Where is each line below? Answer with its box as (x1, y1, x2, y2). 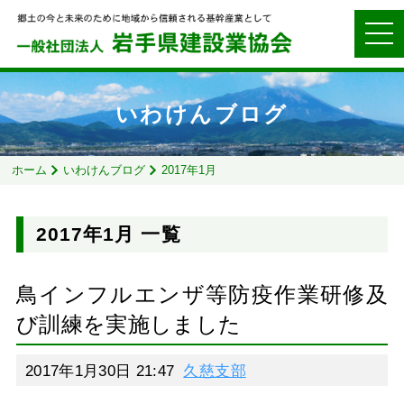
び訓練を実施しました (15, 312, 242, 336)
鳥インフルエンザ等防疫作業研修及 (15, 282, 389, 307)
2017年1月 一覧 (35, 224, 181, 245)
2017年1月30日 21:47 (24, 362, 175, 380)
